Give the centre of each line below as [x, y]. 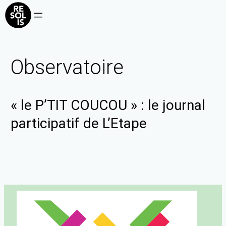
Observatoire [67, 67]
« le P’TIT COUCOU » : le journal [108, 105]
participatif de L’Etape [79, 124]
